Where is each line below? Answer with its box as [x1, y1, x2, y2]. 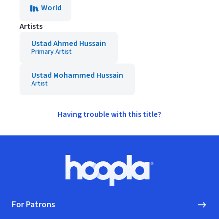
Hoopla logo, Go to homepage [109, 170, 211, 181]
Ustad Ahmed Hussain [31, 38, 106, 49]
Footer [11, 154, 34, 165]
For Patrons [12, 198, 55, 211]
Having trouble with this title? [58, 109, 161, 120]
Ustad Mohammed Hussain [31, 70, 123, 81]
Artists [20, 21, 43, 32]
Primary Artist [31, 47, 72, 57]
